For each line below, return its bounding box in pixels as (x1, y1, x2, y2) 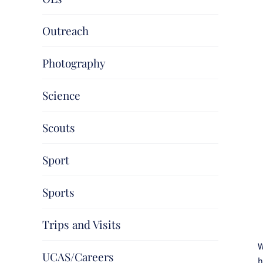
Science (42, 87, 80, 103)
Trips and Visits (42, 217, 121, 232)
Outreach (42, 23, 89, 38)
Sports (42, 184, 75, 200)
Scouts (42, 120, 75, 135)
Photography (42, 55, 106, 70)
